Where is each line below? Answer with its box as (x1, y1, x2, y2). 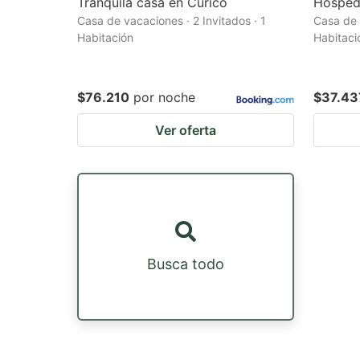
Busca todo (147, 255, 224, 272)
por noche (133, 89, 195, 105)
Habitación (77, 31, 133, 44)
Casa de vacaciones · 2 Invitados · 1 (77, 14, 266, 27)
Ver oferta (155, 122, 216, 138)
